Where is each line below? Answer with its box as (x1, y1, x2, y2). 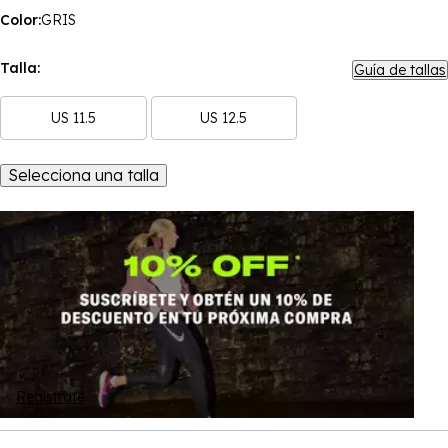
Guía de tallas (354, 61, 446, 79)
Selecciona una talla (8, 165, 159, 185)
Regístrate (16, 388, 85, 406)
